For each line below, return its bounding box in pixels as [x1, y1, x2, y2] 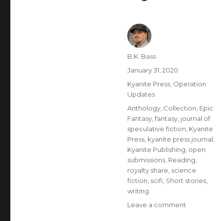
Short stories [165, 177, 206, 184]
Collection [163, 104, 196, 112]
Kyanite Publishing [127, 146, 185, 153]
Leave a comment [127, 201, 186, 209]
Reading [168, 156, 195, 164]
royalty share [127, 166, 168, 174]
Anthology [127, 104, 160, 112]
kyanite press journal [147, 135, 213, 143]
